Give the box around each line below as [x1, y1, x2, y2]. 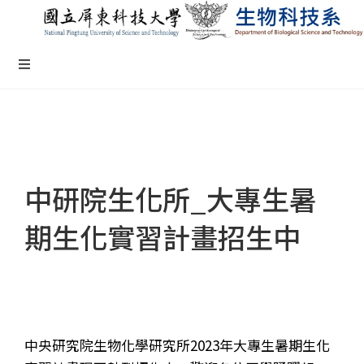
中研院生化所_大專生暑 [24, 178, 317, 219]
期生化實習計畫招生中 [24, 216, 301, 257]
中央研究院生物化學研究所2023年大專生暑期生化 [24, 335, 330, 356]
